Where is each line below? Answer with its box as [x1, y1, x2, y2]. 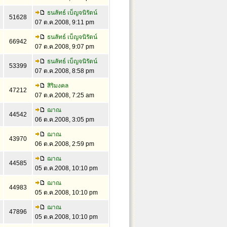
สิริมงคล [47, 82, 68, 89]
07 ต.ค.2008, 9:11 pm [34, 19, 94, 26]
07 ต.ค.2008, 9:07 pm [34, 43, 94, 50]
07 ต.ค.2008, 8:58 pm [34, 67, 94, 74]
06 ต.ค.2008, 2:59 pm [34, 140, 94, 147]
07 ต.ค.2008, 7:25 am [34, 92, 94, 99]
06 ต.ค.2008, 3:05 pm [34, 116, 94, 123]
